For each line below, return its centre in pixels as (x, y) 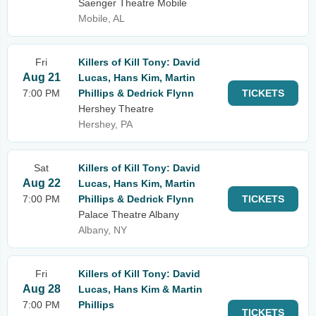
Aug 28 (41, 289)
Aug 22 (41, 183)
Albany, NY (103, 230)
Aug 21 (41, 77)
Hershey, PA (105, 124)
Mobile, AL (102, 18)
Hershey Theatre (116, 109)
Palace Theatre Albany (129, 214)
